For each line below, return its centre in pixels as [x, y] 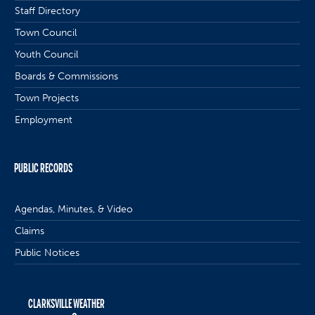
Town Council [46, 32]
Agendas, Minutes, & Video [74, 209]
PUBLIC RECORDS [44, 168]
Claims [30, 231]
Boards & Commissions [67, 76]
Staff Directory [48, 11]
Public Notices [47, 252]
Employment [44, 120]
